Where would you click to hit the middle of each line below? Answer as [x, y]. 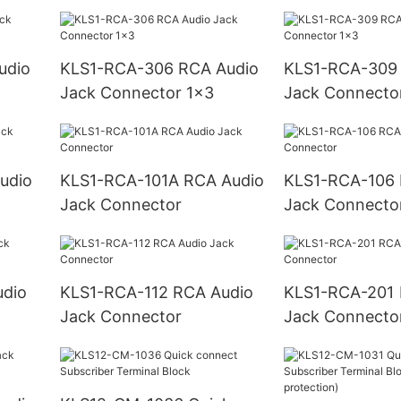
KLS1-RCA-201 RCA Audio [341, 292]
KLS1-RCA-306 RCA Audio [119, 68]
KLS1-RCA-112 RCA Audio [116, 292]
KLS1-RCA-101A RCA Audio [121, 180]
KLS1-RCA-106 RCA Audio [341, 180]
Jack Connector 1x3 [137, 92]
